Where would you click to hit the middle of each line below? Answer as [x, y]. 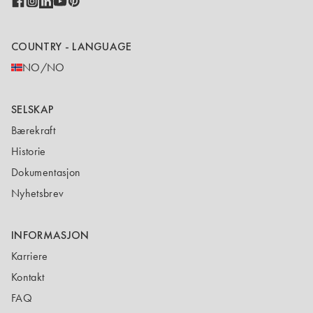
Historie [29, 151]
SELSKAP [33, 109]
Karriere [30, 256]
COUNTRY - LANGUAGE [72, 46]
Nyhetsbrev [38, 193]
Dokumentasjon [46, 172]
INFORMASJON [50, 235]
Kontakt [28, 277]
